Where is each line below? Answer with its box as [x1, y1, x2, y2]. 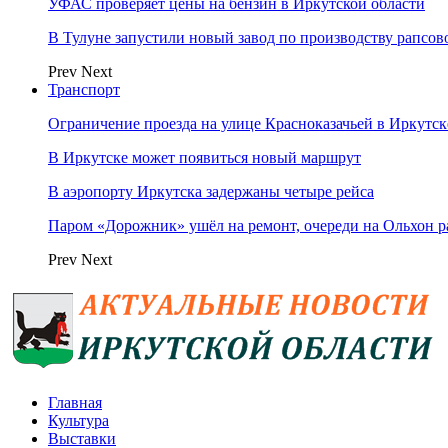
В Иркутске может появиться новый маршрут [48, 149, 361, 166]
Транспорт [48, 81, 120, 98]
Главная [48, 394, 102, 411]
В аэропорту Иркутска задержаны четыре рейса [48, 183, 374, 200]
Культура [48, 412, 109, 429]
